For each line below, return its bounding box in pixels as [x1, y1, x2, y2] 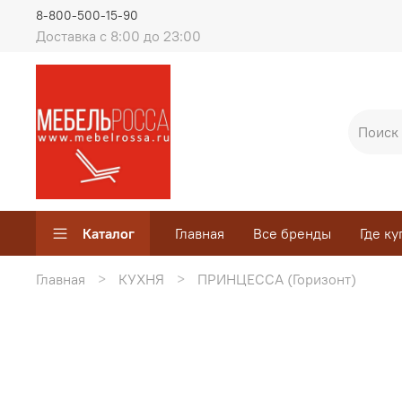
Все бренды [253, 224, 331, 243]
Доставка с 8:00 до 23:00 [36, 26, 201, 45]
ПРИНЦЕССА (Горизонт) [197, 269, 356, 288]
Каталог [83, 224, 135, 243]
